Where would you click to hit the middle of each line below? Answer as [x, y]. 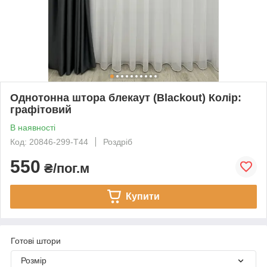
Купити [142, 196]
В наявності [33, 127]
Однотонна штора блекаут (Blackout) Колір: [126, 97]
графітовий [41, 109]
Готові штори [36, 240]
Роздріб [118, 142]
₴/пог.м [65, 168]
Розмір [34, 260]
